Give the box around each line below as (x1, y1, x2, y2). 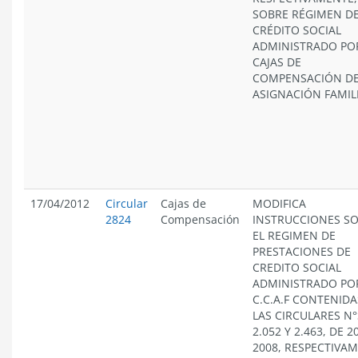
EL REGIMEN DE (253, 228, 336, 243)
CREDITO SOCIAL (253, 260, 341, 275)
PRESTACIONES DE (253, 244, 351, 259)
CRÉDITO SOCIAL (253, 22, 341, 38)
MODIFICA (253, 196, 306, 211)
